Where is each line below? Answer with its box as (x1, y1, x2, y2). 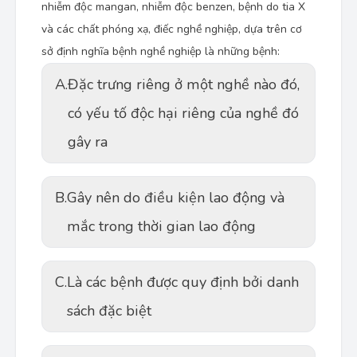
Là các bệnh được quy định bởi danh (67, 273, 299, 292)
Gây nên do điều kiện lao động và (67, 188, 284, 207)
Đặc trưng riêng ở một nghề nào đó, (68, 75, 300, 94)
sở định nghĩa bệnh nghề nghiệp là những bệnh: (41, 44, 280, 59)
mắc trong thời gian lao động (67, 217, 256, 236)
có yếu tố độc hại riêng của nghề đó (68, 104, 299, 123)
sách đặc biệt (67, 301, 151, 320)
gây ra (68, 132, 108, 151)
